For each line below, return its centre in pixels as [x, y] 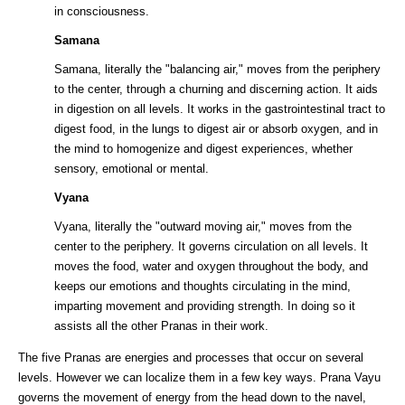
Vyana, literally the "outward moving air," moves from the [203, 227]
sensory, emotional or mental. [132, 169]
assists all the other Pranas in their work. [161, 326]
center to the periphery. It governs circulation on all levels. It [211, 247]
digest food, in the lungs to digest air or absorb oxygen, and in [216, 129]
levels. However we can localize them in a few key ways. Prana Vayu [199, 378]
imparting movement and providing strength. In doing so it [205, 306]
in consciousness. [102, 12]
